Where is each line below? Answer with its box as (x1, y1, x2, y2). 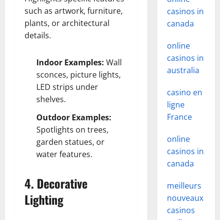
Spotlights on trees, (36, 124, 109, 135)
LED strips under (36, 82, 98, 92)
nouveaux (166, 192, 203, 203)
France (166, 111, 192, 122)
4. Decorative (25, 174, 87, 192)
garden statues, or (36, 137, 105, 147)
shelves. (36, 94, 66, 105)
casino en (166, 87, 202, 98)
